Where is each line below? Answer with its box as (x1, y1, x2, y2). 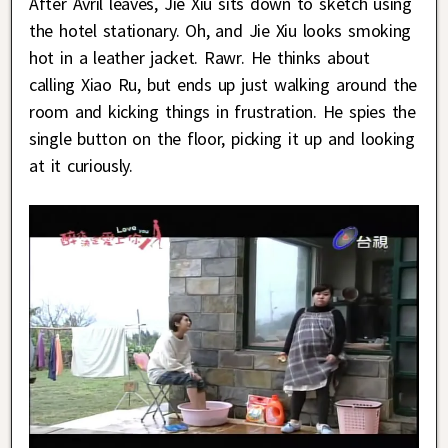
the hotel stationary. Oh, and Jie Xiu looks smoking (29, 19, 412, 43)
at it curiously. (29, 154, 133, 178)
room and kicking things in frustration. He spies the (29, 100, 416, 124)
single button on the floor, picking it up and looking (29, 127, 415, 151)
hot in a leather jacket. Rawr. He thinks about (29, 46, 370, 70)
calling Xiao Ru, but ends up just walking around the (29, 73, 418, 97)
